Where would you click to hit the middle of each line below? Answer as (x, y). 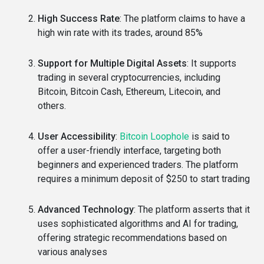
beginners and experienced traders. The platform (138, 165)
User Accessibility (77, 136)
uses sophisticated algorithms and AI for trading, (138, 224)
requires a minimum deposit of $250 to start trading (144, 179)
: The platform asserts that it (192, 209)
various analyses (72, 252)
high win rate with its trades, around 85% (120, 33)
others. (52, 106)
